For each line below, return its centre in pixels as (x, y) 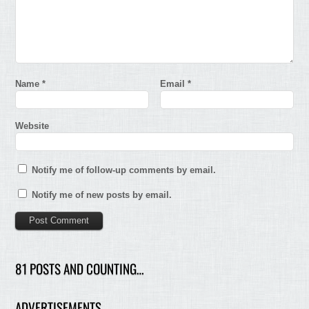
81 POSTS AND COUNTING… (80, 268)
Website (32, 126)
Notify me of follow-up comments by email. (124, 170)
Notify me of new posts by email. (102, 195)
